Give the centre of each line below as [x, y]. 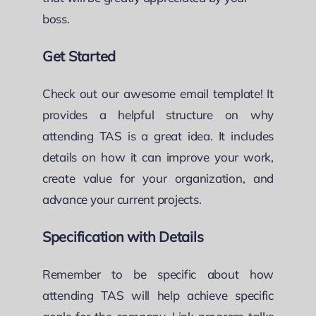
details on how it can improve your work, [158, 157]
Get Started [79, 56]
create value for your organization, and [158, 178]
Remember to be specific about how [158, 274]
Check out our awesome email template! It [158, 93]
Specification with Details [123, 236]
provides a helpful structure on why [158, 114]
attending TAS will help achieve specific [158, 295]
